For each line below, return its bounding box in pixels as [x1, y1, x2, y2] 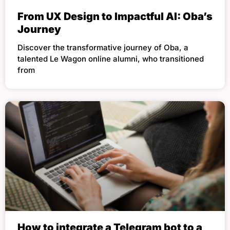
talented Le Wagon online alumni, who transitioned [17, 53, 204, 64]
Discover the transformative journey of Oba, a [17, 42, 188, 52]
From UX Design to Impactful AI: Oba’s [17, 10, 213, 23]
